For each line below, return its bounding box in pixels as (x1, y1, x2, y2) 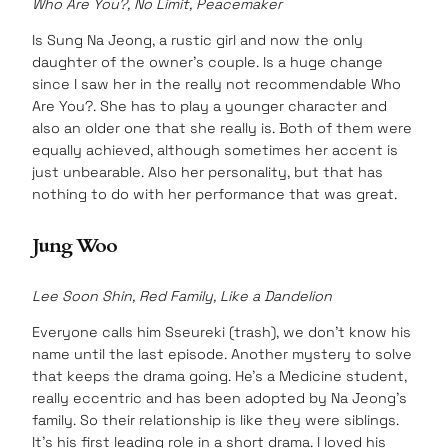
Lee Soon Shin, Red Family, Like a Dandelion (32, 287, 332, 306)
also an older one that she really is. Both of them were (32, 119, 412, 138)
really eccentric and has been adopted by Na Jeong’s (32, 389, 407, 408)
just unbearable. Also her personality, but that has (32, 163, 383, 182)
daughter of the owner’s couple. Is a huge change (32, 53, 383, 72)
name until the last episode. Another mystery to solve (32, 345, 412, 364)
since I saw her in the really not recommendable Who (32, 75, 401, 94)
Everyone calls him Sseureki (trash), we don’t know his (32, 323, 411, 342)
